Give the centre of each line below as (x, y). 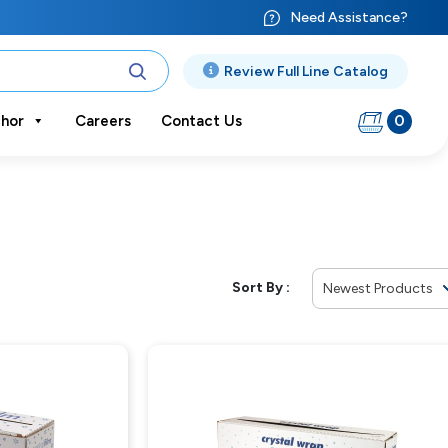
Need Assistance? (348, 17)
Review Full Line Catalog (305, 71)
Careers (102, 121)
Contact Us (201, 121)
